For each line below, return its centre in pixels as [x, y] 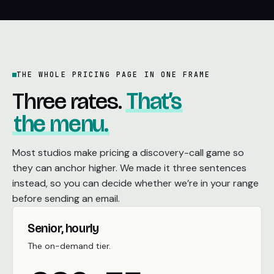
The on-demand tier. [69, 246]
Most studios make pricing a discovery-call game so [128, 153]
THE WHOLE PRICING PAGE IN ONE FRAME [114, 74]
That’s [154, 101]
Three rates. [69, 101]
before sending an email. [66, 198]
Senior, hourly [63, 228]
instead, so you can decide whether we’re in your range [135, 183]
